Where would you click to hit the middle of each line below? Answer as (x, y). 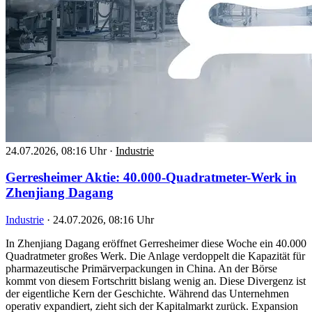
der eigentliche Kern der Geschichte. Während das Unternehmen (147, 294)
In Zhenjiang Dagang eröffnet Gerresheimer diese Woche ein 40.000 (156, 244)
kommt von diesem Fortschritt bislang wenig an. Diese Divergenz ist (156, 281)
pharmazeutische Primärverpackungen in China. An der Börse (141, 269)
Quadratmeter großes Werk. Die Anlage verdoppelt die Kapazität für (155, 256)
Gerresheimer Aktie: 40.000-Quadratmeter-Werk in (151, 178)
